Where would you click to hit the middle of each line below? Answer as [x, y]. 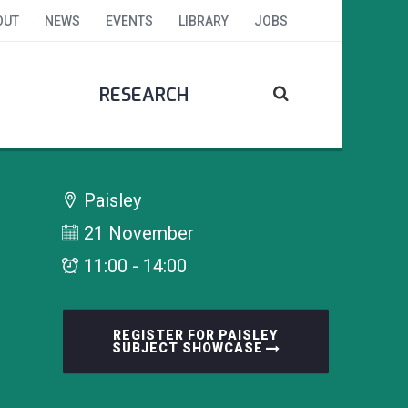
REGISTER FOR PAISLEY [196, 335]
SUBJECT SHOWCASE [187, 347]
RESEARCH [143, 95]
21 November [136, 233]
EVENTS [129, 21]
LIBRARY [204, 21]
